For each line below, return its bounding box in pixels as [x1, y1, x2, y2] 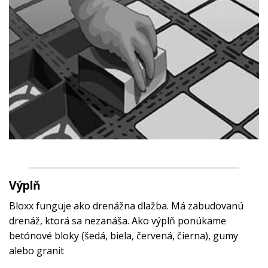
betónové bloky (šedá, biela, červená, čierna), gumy [9, 229, 238, 242]
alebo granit [9, 243, 64, 257]
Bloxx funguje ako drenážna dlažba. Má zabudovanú [9, 199, 243, 212]
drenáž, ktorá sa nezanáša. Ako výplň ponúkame [9, 214, 226, 227]
